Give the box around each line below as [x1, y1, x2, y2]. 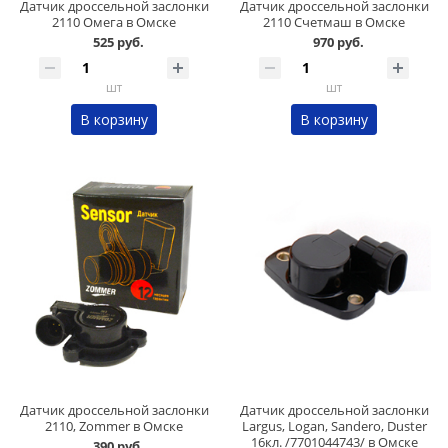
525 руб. [92, 33, 144, 52]
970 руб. [312, 33, 364, 52]
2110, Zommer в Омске [45, 417, 183, 436]
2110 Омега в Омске [52, 13, 176, 32]
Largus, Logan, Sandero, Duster [241, 417, 427, 436]
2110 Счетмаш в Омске [263, 13, 405, 32]
